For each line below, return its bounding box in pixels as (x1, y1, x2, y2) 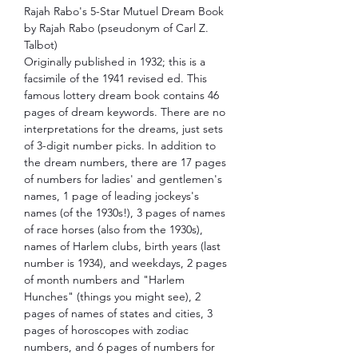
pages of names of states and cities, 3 (24, 305, 213, 320)
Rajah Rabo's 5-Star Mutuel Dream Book (24, 3, 224, 18)
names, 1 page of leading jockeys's (24, 188, 199, 203)
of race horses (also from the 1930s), (24, 221, 203, 237)
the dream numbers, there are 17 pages (24, 154, 226, 169)
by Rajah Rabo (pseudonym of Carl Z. (24, 20, 209, 35)
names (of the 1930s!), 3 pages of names (24, 205, 225, 220)
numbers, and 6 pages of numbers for (24, 339, 215, 354)
